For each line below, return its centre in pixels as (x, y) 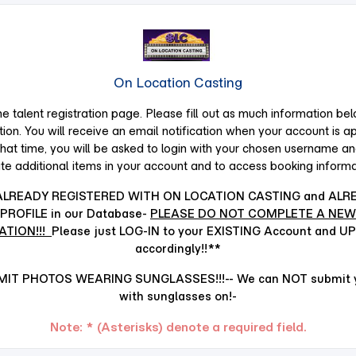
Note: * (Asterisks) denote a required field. (178, 327)
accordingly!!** (178, 248)
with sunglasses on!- (178, 296)
